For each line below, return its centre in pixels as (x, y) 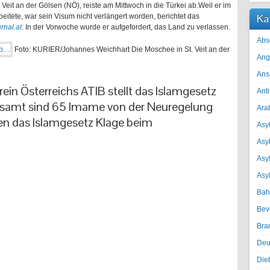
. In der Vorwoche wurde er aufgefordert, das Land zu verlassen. (126, 27)
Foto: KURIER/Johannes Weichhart (72, 49)
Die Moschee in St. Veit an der (181, 49)
